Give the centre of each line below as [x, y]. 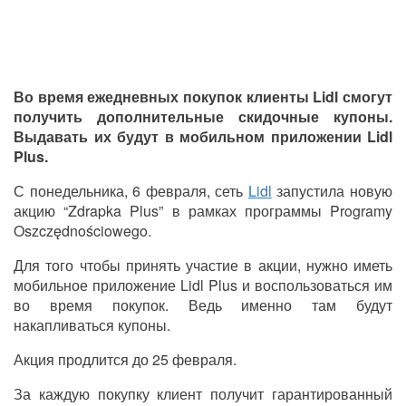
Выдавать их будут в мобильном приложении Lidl [203, 136]
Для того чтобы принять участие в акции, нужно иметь [203, 265]
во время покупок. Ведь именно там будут [203, 304]
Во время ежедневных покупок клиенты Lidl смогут [203, 96]
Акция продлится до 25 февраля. [125, 359]
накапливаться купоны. [92, 324]
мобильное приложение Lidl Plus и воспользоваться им [203, 285]
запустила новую [332, 190]
